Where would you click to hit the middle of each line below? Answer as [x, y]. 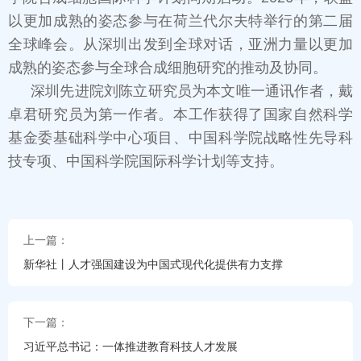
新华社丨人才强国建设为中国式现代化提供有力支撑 [153, 264]
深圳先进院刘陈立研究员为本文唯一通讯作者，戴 [192, 91]
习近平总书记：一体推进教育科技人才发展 [130, 346]
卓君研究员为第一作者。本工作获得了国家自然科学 [180, 115]
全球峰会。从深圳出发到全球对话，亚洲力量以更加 [180, 45]
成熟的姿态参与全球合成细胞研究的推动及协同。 [168, 68]
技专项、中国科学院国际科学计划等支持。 [146, 162]
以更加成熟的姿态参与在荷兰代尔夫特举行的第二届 [180, 21]
